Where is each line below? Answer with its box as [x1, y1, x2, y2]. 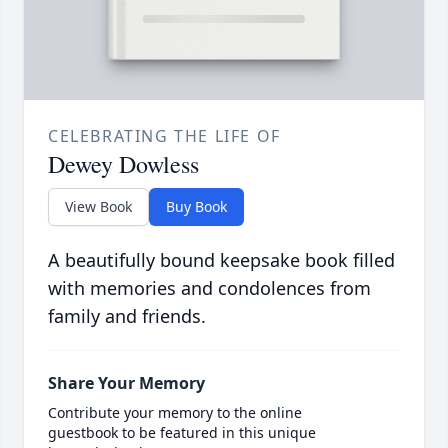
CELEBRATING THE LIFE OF [48, 125, 281, 148]
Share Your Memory [48, 372, 205, 395]
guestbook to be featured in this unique [48, 423, 316, 443]
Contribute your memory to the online [48, 403, 302, 423]
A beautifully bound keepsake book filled [48, 248, 395, 273]
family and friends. [48, 304, 206, 329]
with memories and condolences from [48, 276, 371, 301]
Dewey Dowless [48, 148, 199, 181]
